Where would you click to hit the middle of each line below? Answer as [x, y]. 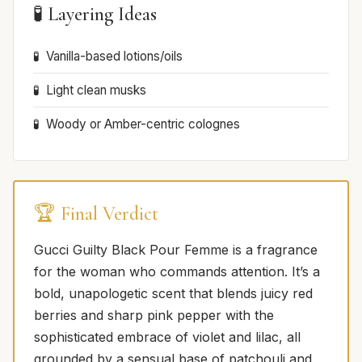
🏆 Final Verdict [96, 213]
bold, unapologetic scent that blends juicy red [173, 293]
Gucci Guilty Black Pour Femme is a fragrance [176, 249]
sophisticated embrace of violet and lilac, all [167, 337]
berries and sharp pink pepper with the [154, 315]
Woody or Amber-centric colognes [143, 124]
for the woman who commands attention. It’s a [177, 271]
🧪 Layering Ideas [95, 14]
